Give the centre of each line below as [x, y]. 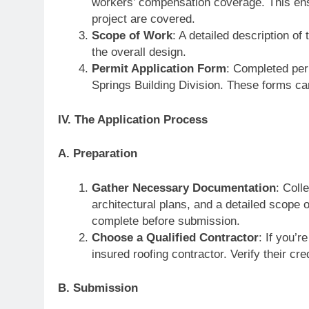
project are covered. [143, 19]
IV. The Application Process [133, 119]
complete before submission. [166, 221]
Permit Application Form [159, 69]
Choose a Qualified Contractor [175, 237]
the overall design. [139, 52]
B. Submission [98, 288]
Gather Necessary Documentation [183, 188]
